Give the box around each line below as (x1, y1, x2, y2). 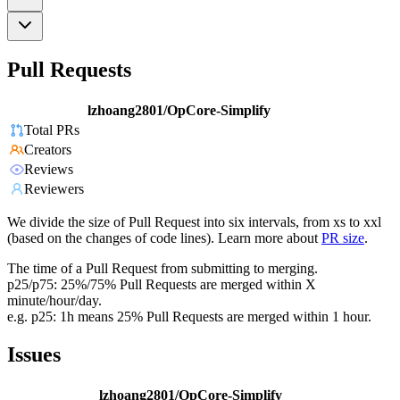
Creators (24, 142, 71, 158)
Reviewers (24, 181, 84, 197)
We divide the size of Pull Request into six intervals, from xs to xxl (7, 214, 381, 230)
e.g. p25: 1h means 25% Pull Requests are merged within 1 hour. (7, 309, 371, 325)
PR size (321, 230, 364, 246)
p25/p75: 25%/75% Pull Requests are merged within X (7, 277, 316, 293)
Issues (7, 343, 61, 367)
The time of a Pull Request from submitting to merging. (7, 261, 318, 277)
